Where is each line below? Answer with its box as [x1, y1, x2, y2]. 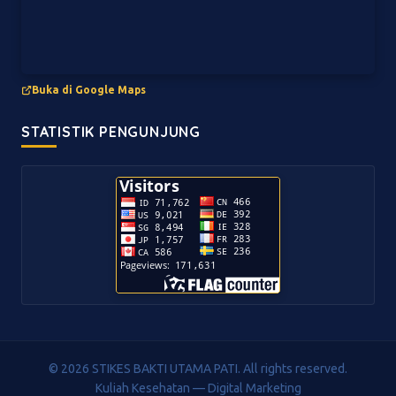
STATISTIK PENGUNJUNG [21, 122, 201, 141]
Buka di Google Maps [32, 84, 146, 96]
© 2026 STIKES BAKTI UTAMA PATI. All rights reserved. [49, 361, 347, 376]
